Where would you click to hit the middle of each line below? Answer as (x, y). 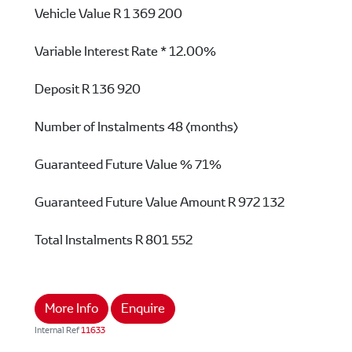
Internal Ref (58, 330)
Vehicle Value (73, 13)
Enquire (143, 308)
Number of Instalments (100, 126)
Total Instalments (84, 240)
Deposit (57, 89)
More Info (71, 308)
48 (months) (203, 126)
